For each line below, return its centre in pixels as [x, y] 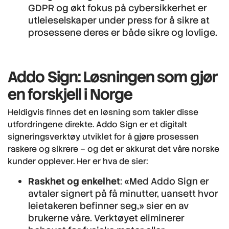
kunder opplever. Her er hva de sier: [78, 161]
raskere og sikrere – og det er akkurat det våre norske [113, 149]
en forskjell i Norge [70, 94]
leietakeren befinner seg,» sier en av [108, 205]
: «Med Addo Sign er [165, 181]
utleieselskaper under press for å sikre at [119, 20]
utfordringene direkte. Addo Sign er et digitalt [97, 124]
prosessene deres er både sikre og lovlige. [123, 32]
